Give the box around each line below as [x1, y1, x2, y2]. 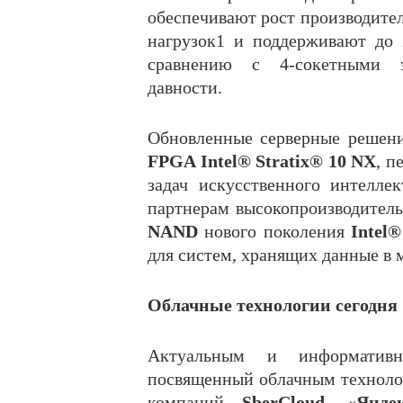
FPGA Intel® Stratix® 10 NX [148, 152, 376, 171]
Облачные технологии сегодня [148, 296, 398, 315]
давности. [148, 78, 222, 97]
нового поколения [198, 222, 351, 241]
